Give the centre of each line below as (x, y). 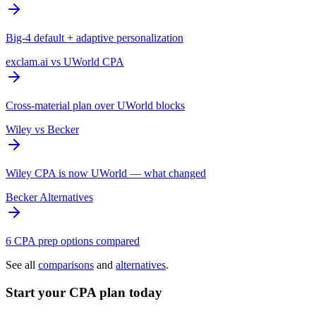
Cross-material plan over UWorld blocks (95, 106)
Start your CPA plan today (84, 293)
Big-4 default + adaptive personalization (95, 38)
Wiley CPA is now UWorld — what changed (106, 174)
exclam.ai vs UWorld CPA (65, 62)
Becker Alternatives (49, 197)
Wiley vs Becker (42, 130)
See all (22, 265)
